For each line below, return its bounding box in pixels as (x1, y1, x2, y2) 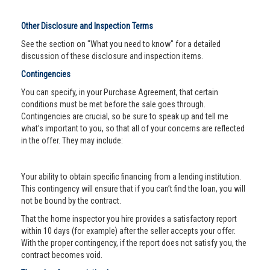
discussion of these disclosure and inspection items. (21, 51, 203, 61)
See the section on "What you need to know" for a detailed (21, 39, 221, 49)
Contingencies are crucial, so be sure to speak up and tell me (21, 111, 228, 121)
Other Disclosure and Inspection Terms (21, 21, 153, 31)
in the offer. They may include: (21, 136, 123, 145)
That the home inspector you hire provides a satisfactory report (21, 214, 237, 224)
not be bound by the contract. (21, 196, 121, 206)
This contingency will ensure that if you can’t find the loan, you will (21, 184, 245, 193)
